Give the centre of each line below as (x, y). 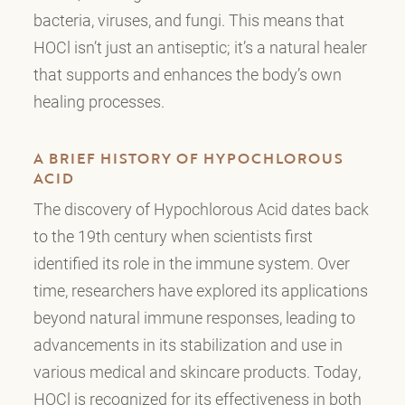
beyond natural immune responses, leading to (194, 318)
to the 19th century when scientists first (173, 236)
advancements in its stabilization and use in (188, 345)
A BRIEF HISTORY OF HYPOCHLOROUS (188, 159)
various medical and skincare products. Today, (197, 372)
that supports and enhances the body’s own (187, 75)
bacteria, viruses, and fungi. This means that (188, 20)
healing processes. (99, 102)
